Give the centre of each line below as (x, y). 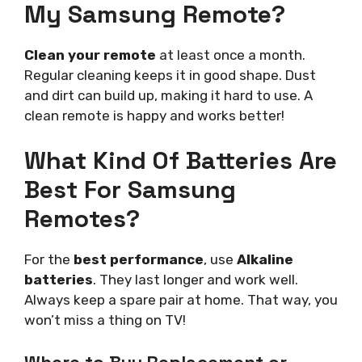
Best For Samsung (130, 190)
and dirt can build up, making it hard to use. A (168, 95)
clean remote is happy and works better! (154, 115)
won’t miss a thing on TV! (105, 320)
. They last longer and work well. (196, 280)
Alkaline (265, 260)
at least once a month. (231, 55)
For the (49, 260)
